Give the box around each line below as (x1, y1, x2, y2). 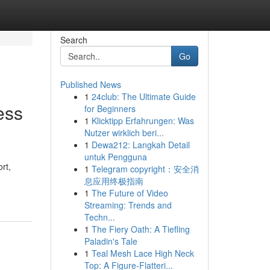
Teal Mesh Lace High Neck (91, 247, 194, 259)
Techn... (84, 211, 115, 223)
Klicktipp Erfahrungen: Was (91, 115, 194, 127)
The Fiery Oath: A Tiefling (91, 223, 190, 235)
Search (60, 34, 87, 46)
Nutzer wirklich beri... (84, 127, 164, 139)
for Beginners (84, 102, 136, 115)
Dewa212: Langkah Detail (91, 139, 190, 151)
